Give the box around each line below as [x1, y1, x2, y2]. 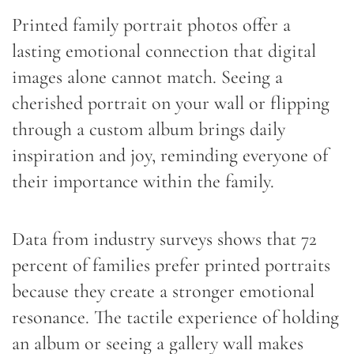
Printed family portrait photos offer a [12, 13, 291, 36]
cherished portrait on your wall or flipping [12, 91, 330, 115]
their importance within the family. [12, 169, 274, 193]
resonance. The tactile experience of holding [12, 305, 339, 329]
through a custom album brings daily [12, 117, 285, 141]
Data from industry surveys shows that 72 [12, 227, 317, 250]
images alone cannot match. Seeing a [12, 65, 283, 88]
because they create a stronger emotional [12, 279, 314, 303]
